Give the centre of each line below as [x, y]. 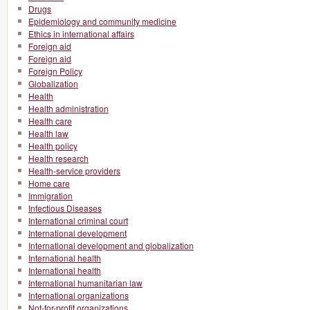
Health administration [69, 108]
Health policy [53, 146]
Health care [50, 121]
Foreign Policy [55, 71]
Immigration [51, 195]
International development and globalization [111, 245]
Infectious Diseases [65, 208]
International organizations [79, 295]
